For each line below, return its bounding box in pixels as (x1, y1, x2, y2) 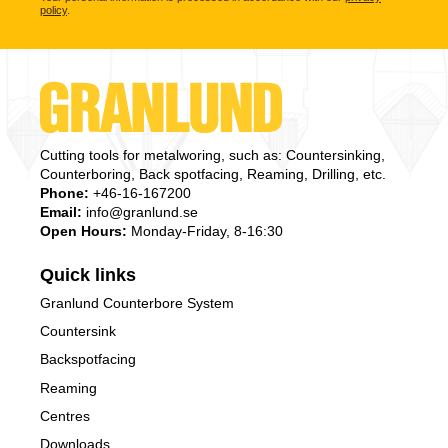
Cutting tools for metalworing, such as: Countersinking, (40, 147, 385, 164)
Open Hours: (40, 223, 127, 240)
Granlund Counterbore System (40, 295, 234, 312)
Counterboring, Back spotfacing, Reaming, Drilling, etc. (40, 166, 390, 183)
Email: (40, 204, 82, 221)
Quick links (40, 264, 136, 285)
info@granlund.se (82, 204, 198, 221)
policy (40, 4, 67, 17)
